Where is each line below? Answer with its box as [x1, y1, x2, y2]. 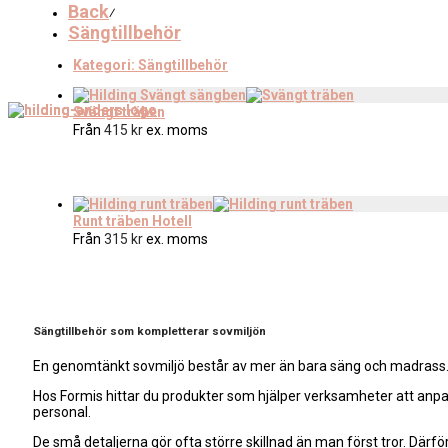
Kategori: [73, 57, 138, 73]
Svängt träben [73, 104, 165, 120]
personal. [33, 403, 91, 420]
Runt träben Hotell [73, 213, 192, 229]
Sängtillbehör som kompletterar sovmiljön [33, 324, 266, 339]
